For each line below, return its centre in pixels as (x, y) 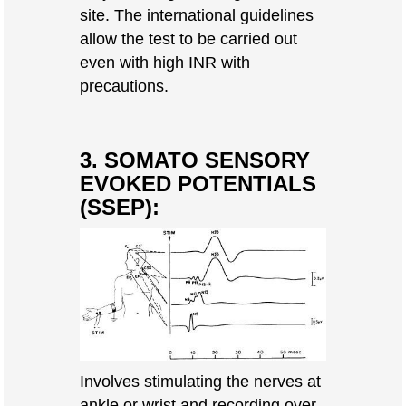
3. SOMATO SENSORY (194, 160)
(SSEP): (119, 207)
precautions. (124, 86)
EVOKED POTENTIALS (198, 184)
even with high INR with (164, 62)
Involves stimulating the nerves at (200, 382)
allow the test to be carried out (188, 39)
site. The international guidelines (196, 15)
